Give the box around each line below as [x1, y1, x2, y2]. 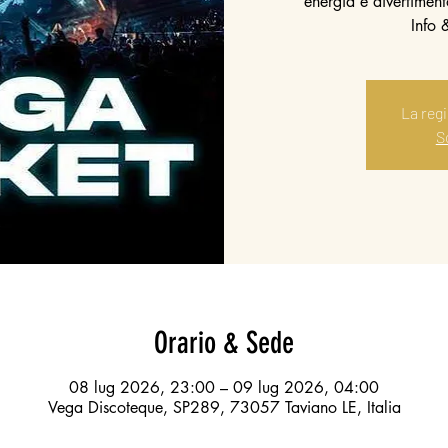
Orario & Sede [154, 324, 294, 361]
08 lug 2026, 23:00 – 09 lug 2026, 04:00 [69, 376, 379, 398]
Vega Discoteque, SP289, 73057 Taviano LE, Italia [47, 396, 401, 418]
